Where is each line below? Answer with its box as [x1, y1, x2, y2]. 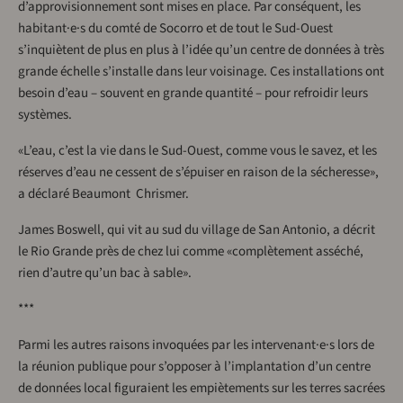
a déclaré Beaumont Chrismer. [18, 184, 189, 204]
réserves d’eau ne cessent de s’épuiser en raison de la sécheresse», [18, 163, 379, 183]
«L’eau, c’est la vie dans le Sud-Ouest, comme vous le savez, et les [18, 141, 377, 161]
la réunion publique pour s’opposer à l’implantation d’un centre [18, 357, 371, 377]
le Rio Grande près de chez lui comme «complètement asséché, [18, 242, 363, 262]
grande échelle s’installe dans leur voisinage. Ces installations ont [18, 62, 384, 82]
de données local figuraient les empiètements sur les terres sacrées [18, 379, 385, 399]
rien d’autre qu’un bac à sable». [18, 264, 192, 283]
